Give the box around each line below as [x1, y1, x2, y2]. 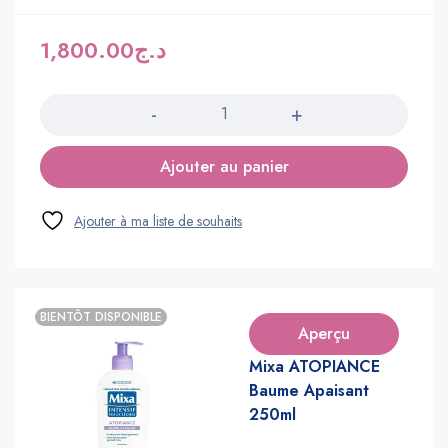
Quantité [39, 69, 94, 90]
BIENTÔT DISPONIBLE [40, 307, 162, 326]
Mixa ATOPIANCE [249, 354, 380, 378]
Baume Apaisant [249, 378, 369, 402]
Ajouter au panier [159, 154, 289, 178]
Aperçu [298, 321, 350, 345]
